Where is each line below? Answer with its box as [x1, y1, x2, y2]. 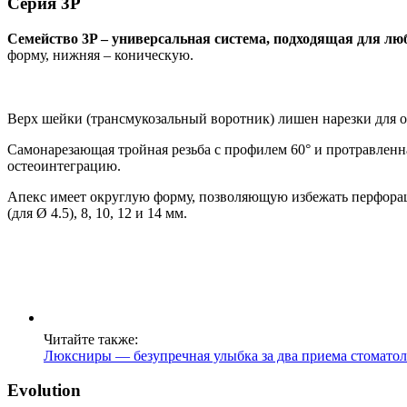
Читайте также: [44, 331, 138, 347]
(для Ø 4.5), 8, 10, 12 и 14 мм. [7, 204, 187, 221]
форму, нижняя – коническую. [7, 46, 194, 63]
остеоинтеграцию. [7, 157, 121, 174]
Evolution [7, 381, 81, 401]
